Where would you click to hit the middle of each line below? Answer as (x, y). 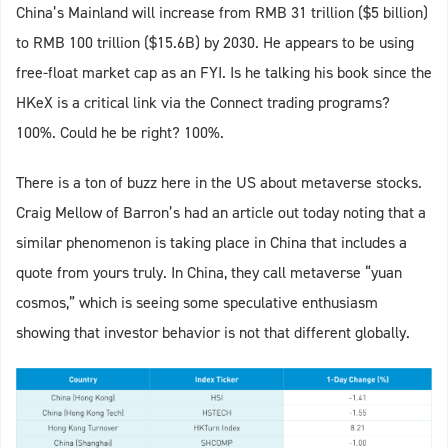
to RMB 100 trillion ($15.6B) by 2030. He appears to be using (215, 42)
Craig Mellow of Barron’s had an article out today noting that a (221, 212)
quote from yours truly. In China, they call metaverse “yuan (209, 272)
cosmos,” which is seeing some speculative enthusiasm (197, 302)
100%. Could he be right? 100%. (120, 132)
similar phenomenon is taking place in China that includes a (211, 242)
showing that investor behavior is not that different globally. (213, 332)
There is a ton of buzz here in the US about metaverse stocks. (219, 182)
